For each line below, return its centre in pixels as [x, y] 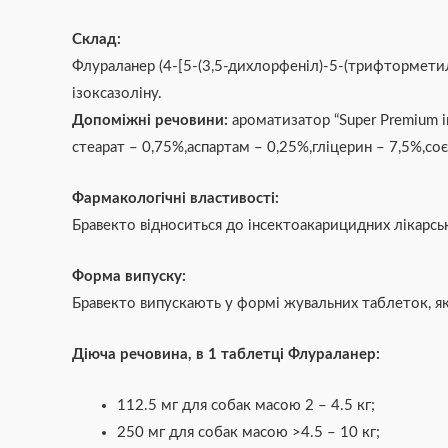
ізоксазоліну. [117, 93]
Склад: [96, 39]
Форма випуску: [129, 276]
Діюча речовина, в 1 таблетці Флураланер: [226, 354]
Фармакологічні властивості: [175, 198]
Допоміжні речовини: [152, 120]
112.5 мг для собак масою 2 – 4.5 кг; [246, 405]
